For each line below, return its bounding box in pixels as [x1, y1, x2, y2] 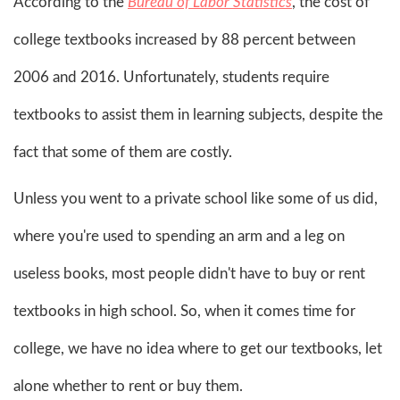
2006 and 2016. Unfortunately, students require [13, 69, 329, 85]
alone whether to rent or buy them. [13, 378, 243, 394]
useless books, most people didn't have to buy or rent [13, 265, 365, 281]
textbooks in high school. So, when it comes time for [13, 303, 355, 319]
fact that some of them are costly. [13, 144, 232, 160]
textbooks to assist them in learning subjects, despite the [13, 106, 383, 122]
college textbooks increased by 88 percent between [13, 31, 355, 47]
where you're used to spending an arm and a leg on [13, 228, 345, 244]
